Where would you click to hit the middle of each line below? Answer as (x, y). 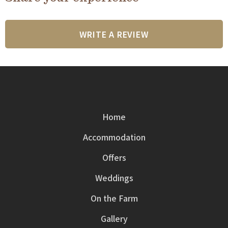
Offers (114, 157)
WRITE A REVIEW (114, 34)
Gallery (114, 218)
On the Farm (114, 198)
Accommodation (114, 137)
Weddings (114, 177)
